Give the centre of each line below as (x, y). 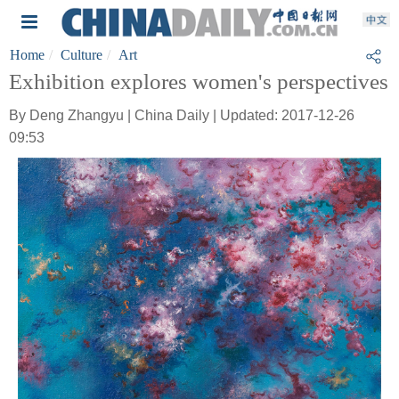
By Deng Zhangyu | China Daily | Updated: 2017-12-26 (182, 115)
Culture (81, 55)
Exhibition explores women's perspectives (199, 81)
